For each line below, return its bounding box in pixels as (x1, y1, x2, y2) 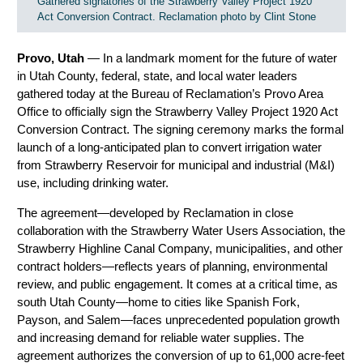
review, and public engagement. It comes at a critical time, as (17, 276, 338, 291)
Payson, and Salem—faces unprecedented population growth (17, 312, 340, 327)
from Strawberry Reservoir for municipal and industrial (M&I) (17, 157, 335, 172)
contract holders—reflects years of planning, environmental (17, 258, 327, 273)
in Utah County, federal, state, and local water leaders (17, 68, 297, 83)
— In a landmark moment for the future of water (88, 50, 337, 65)
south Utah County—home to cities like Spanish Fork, (17, 294, 300, 309)
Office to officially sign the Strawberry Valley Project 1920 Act (17, 104, 338, 118)
